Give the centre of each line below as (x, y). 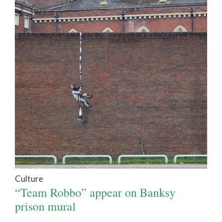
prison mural (45, 206)
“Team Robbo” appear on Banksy (95, 193)
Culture (29, 179)
